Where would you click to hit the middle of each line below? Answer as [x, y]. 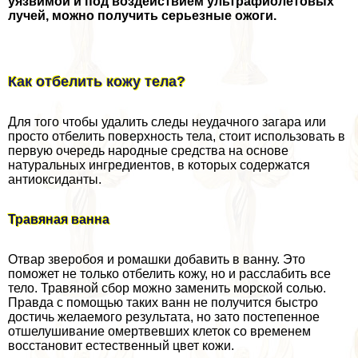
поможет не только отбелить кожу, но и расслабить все [169, 273]
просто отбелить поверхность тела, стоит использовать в [177, 136]
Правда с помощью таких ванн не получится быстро [163, 302]
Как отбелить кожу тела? [97, 81]
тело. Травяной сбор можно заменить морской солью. [167, 288]
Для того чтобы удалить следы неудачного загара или [167, 121]
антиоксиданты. [55, 179]
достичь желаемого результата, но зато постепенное [164, 316]
